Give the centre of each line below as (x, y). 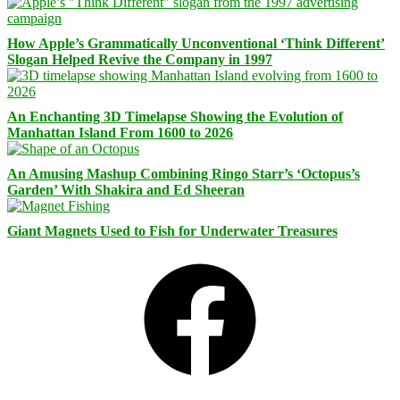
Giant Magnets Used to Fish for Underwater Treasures (172, 230)
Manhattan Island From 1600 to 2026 (120, 132)
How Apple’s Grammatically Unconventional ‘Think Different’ (196, 43)
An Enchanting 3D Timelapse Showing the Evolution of (175, 116)
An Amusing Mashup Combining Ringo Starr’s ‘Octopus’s (183, 173)
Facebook (93, 258)
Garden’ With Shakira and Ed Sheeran (126, 189)
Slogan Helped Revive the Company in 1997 (140, 59)
